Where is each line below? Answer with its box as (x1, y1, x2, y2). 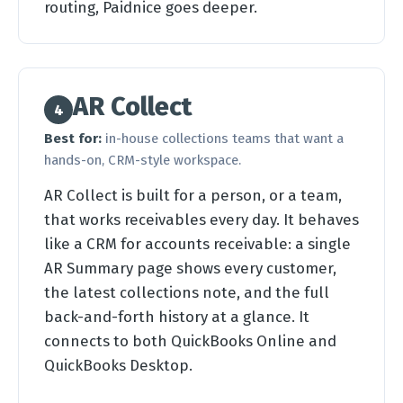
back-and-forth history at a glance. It (44, 308, 309, 326)
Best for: (44, 130, 102, 147)
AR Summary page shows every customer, (44, 259, 336, 277)
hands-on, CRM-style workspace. (44, 152, 241, 168)
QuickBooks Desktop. (44, 356, 193, 374)
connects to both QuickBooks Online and (44, 332, 336, 350)
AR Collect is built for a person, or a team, (44, 186, 342, 204)
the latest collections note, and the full (44, 283, 329, 301)
